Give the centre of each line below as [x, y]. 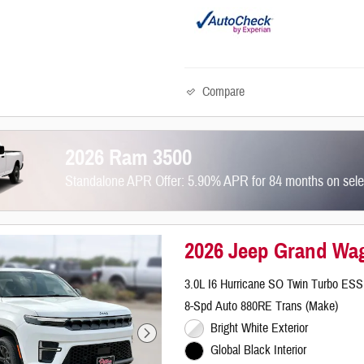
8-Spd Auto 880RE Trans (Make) [262, 306]
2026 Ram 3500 [129, 157]
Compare [224, 92]
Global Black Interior [258, 351]
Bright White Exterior [259, 328]
